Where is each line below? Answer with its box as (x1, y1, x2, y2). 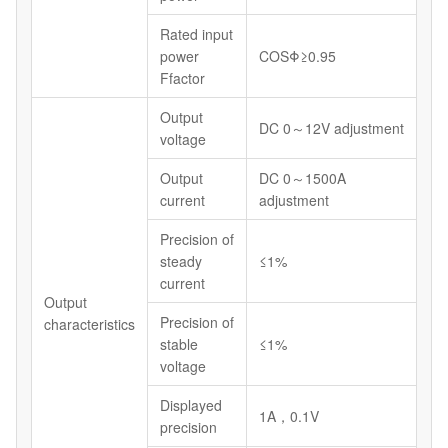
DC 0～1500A (259, 168, 346, 189)
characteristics (44, 314, 135, 335)
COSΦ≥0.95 (259, 46, 336, 67)
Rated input (160, 24, 233, 45)
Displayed (160, 395, 222, 416)
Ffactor (160, 68, 205, 89)
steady (160, 251, 202, 272)
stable (160, 334, 198, 355)
